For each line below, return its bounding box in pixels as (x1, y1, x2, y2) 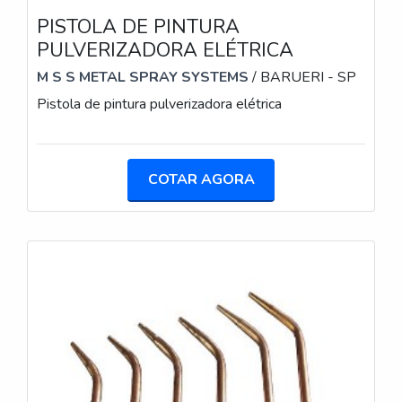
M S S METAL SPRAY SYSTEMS (37, 67, 249, 88)
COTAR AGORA (147, 170, 255, 190)
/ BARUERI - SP (249, 67, 356, 88)
